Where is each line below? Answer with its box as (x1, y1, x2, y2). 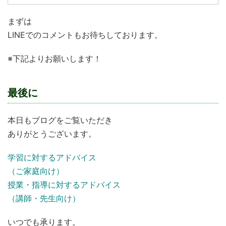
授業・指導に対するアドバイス (8, 180, 121, 190)
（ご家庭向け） (8, 166, 64, 177)
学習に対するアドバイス (8, 152, 96, 163)
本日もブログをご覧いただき (8, 115, 112, 126)
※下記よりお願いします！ (8, 53, 101, 64)
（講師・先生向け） (8, 193, 80, 204)
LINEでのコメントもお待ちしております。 (8, 30, 162, 40)
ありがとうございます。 (8, 129, 96, 139)
